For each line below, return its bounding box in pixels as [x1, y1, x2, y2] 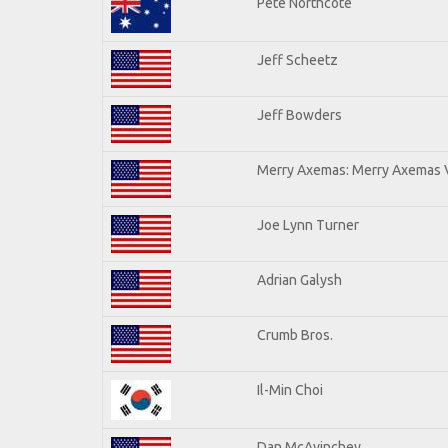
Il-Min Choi [257, 381, 323, 398]
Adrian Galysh [257, 271, 342, 288]
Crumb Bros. [257, 326, 333, 343]
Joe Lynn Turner [257, 216, 359, 233]
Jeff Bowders [257, 106, 342, 123]
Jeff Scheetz [257, 51, 338, 68]
